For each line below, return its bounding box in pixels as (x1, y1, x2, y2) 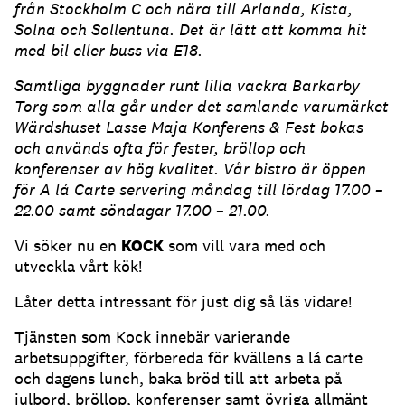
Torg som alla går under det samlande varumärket (14, 96, 389, 118)
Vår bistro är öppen (223, 158, 366, 180)
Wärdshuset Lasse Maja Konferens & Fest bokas (14, 117, 363, 138)
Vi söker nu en (14, 235, 121, 257)
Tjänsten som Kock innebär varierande (14, 326, 290, 348)
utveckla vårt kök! (14, 256, 142, 278)
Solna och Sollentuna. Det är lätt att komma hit (14, 19, 367, 41)
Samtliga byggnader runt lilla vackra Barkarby (14, 75, 360, 97)
